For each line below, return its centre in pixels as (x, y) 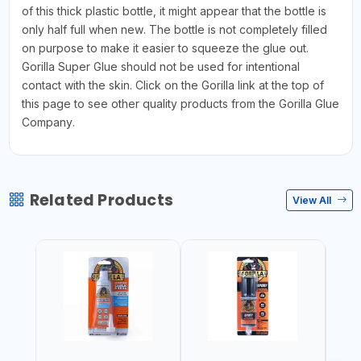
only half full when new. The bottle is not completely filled (174, 30)
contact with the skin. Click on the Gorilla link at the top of (172, 85)
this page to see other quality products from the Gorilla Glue (180, 104)
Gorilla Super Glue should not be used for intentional (160, 67)
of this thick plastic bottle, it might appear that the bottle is (174, 11)
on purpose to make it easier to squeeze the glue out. (165, 48)
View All (313, 200)
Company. (48, 122)
